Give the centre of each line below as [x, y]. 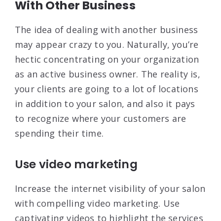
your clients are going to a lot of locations [107, 89]
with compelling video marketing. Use [97, 203]
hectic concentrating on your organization [107, 59]
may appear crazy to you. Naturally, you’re [107, 44]
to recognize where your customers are [101, 118]
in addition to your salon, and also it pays [105, 103]
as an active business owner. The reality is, [108, 74]
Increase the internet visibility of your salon [110, 188]
